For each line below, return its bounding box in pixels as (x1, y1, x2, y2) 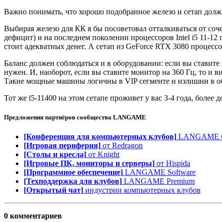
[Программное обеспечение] (24, 167, 123, 176)
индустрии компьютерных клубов (83, 185, 201, 194)
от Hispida (155, 159, 190, 167)
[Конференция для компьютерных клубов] (24, 132, 176, 141)
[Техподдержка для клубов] (24, 176, 122, 185)
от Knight (86, 150, 119, 159)
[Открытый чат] (24, 185, 83, 194)
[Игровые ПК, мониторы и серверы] (24, 159, 155, 167)
